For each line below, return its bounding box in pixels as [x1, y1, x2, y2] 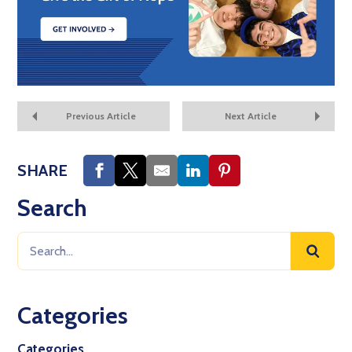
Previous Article [66, 110, 137, 122]
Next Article [225, 110, 277, 122]
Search [17, 193, 87, 222]
